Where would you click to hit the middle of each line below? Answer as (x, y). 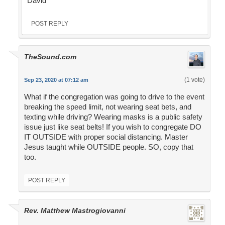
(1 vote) (194, 80)
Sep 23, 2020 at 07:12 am (56, 80)
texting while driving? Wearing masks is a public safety (113, 117)
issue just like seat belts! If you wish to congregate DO (113, 127)
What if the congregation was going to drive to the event (114, 97)
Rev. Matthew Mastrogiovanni (75, 211)
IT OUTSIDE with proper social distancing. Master (106, 137)
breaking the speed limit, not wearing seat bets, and (107, 107)
